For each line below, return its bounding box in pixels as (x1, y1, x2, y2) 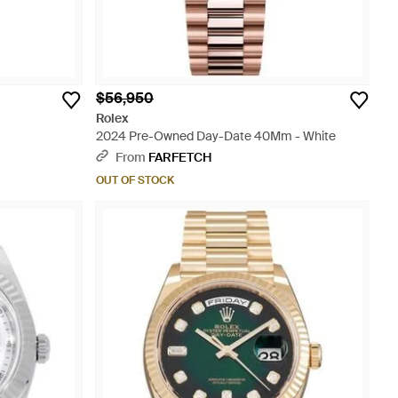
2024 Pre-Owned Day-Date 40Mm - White (96, 128, 336, 144)
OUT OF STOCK (96, 173, 174, 187)
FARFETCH (148, 149, 211, 165)
